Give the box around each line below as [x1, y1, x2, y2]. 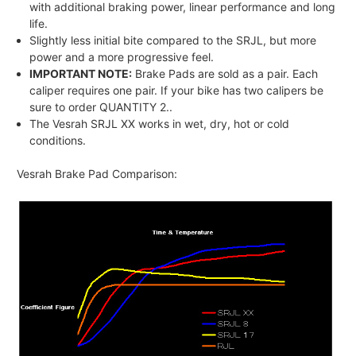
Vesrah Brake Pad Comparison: [17, 166, 177, 180]
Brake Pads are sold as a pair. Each [132, 66, 319, 80]
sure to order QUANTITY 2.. [29, 99, 173, 114]
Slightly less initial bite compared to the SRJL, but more [29, 33, 317, 47]
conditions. [29, 133, 87, 147]
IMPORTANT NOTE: [29, 66, 133, 80]
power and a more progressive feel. [29, 49, 215, 64]
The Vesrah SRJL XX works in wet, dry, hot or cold [29, 116, 290, 130]
